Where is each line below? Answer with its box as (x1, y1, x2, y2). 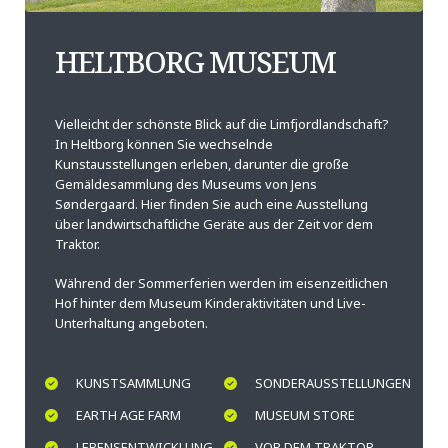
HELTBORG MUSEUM (55, 41, 336, 83)
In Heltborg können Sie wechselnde (55, 135, 273, 154)
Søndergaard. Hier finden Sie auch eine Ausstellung (55, 195, 368, 214)
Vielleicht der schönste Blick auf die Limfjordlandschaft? (55, 115, 389, 134)
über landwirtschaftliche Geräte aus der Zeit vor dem (55, 215, 373, 234)
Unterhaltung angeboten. (55, 313, 208, 332)
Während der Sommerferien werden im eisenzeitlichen (55, 273, 388, 292)
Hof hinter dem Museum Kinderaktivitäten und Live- (55, 293, 366, 312)
